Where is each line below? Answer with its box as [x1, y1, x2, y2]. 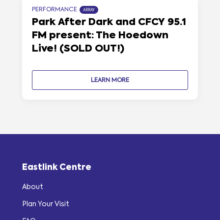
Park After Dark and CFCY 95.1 [31, 18, 186, 28]
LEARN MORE [90, 78, 129, 84]
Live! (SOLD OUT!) [31, 44, 124, 55]
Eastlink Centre [22, 164, 91, 172]
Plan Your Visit [22, 201, 69, 208]
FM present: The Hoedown [31, 31, 168, 41]
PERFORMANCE [31, 7, 77, 13]
